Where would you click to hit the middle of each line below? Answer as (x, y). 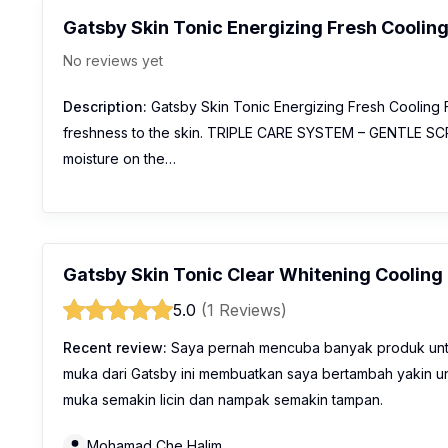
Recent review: (115, 348)
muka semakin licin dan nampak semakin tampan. (223, 400)
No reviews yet (113, 61)
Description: (105, 107)
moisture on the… (119, 159)
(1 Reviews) (244, 310)
